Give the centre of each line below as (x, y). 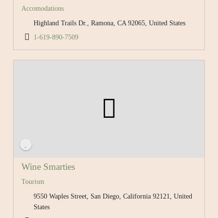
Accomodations (42, 8)
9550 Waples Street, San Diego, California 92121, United (113, 196)
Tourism (33, 182)
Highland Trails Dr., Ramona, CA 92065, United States (110, 23)
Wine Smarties (48, 167)
